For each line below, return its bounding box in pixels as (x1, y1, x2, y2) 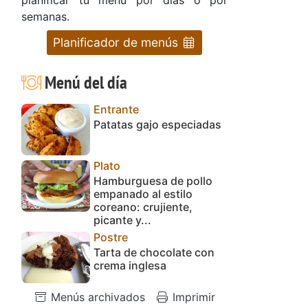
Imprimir (169, 289, 215, 304)
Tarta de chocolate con (93, 245, 214, 259)
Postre (93, 230, 128, 244)
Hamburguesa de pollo (93, 173, 212, 188)
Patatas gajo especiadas (93, 117, 221, 131)
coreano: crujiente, (93, 199, 192, 214)
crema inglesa (93, 258, 166, 272)
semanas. (21, 9, 69, 23)
